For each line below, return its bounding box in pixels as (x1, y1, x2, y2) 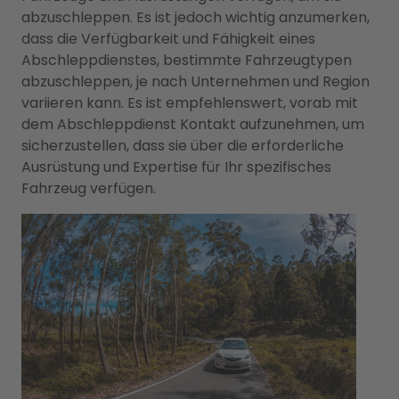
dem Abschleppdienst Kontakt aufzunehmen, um (21, 114, 364, 134)
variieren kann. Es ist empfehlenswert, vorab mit (21, 93, 358, 113)
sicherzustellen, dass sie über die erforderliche (21, 135, 344, 156)
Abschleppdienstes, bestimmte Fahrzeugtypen (21, 50, 352, 70)
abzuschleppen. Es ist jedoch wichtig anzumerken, (21, 7, 370, 28)
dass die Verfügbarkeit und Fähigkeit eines (21, 28, 315, 49)
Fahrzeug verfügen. (21, 178, 156, 199)
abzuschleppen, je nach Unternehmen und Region (21, 71, 370, 92)
